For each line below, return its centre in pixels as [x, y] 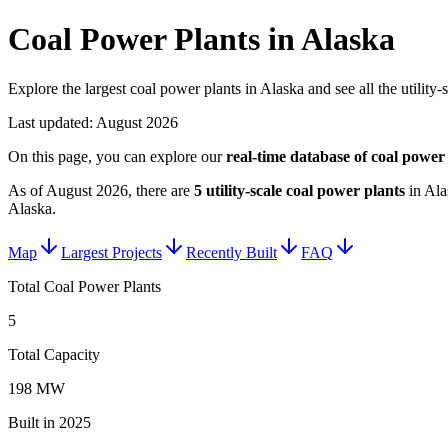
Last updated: [52, 122]
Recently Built [231, 252]
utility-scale [244, 190]
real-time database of [298, 156]
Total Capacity [54, 354]
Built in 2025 [49, 422]
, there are [159, 190]
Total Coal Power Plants [84, 286]
